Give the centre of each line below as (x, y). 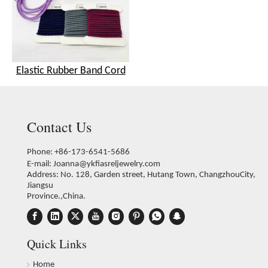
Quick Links (57, 243)
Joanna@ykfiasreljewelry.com (107, 164)
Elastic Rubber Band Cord (71, 71)
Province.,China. (56, 196)
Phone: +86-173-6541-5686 (78, 152)
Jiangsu (40, 185)
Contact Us (59, 127)
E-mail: (39, 164)
